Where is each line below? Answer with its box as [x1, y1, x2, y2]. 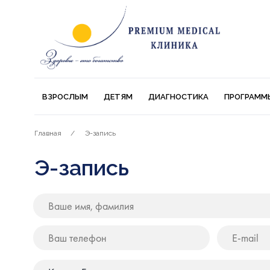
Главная [34, 129, 61, 138]
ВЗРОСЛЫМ [42, 92, 88, 102]
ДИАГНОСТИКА [148, 92, 209, 102]
